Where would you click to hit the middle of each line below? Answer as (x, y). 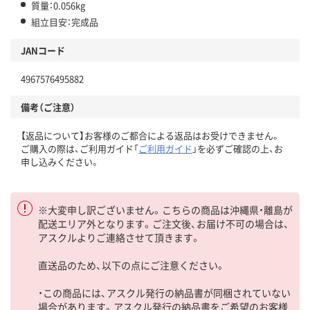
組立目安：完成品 (65, 22)
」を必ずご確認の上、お (238, 149)
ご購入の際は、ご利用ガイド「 (80, 149)
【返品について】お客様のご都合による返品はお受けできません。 (151, 136)
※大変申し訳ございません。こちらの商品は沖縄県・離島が (165, 210)
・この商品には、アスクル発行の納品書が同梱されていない (164, 293)
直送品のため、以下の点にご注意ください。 (132, 265)
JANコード (43, 51)
